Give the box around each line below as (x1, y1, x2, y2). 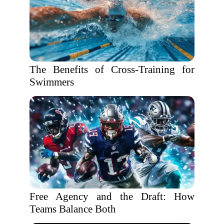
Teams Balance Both (29, 203, 116, 215)
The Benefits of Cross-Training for (29, 63, 194, 75)
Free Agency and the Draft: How (29, 190, 194, 202)
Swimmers (29, 76, 74, 88)
